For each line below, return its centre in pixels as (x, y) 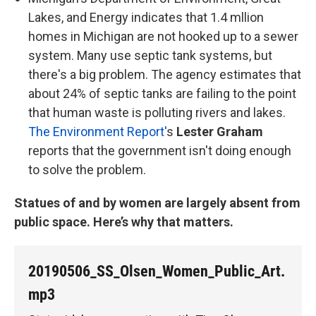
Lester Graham (220, 131)
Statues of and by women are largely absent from (157, 202)
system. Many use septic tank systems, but (150, 55)
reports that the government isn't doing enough (160, 150)
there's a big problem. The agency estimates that (165, 74)
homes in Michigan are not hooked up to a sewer (163, 36)
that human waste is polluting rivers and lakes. (157, 112)
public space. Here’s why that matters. (124, 221)
